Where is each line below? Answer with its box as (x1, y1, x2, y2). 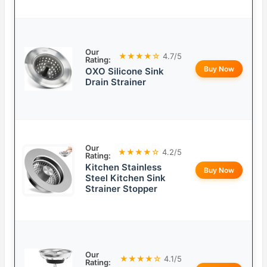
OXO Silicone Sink (85, 66, 164, 77)
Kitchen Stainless (85, 162, 162, 173)
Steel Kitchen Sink (85, 172, 166, 184)
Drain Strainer (85, 76, 146, 88)
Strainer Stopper (85, 183, 157, 195)
